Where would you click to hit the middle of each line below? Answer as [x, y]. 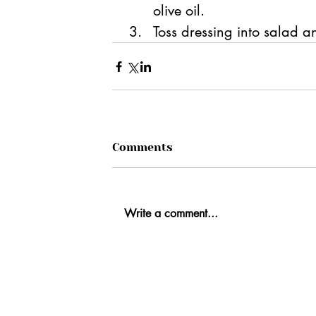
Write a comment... [171, 214]
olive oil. [179, 11]
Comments [142, 147]
